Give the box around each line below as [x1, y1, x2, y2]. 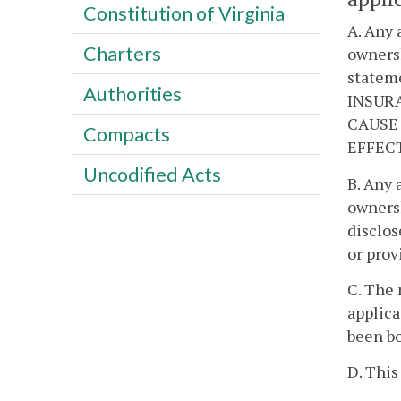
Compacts [82, 122, 170, 146]
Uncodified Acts [82, 162, 221, 186]
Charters [82, 41, 161, 65]
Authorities [82, 81, 182, 106]
